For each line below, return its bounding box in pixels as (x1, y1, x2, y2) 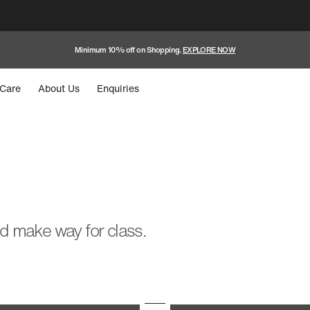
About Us (38, 81, 80, 96)
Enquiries (97, 81, 140, 96)
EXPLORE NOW (182, 44, 236, 55)
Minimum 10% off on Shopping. (74, 44, 181, 55)
